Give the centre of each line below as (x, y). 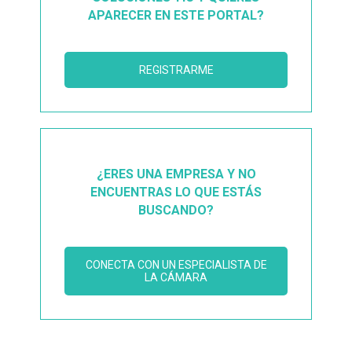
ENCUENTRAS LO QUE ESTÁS (176, 192)
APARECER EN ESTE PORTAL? (176, 15)
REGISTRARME (176, 70)
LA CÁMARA (176, 277)
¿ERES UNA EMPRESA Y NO (176, 174)
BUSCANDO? (176, 210)
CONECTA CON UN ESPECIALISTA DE (176, 264)
